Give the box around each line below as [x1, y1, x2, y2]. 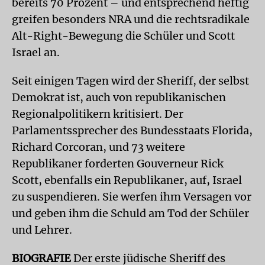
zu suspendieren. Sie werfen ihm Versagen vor [12, 190, 251, 203]
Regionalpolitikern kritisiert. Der [12, 107, 183, 121]
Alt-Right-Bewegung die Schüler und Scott [12, 29, 235, 43]
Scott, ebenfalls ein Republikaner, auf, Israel [12, 173, 242, 187]
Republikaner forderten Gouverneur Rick [12, 157, 224, 170]
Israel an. [12, 46, 60, 59]
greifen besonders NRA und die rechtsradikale [12, 12, 250, 26]
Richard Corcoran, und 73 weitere [12, 140, 185, 154]
